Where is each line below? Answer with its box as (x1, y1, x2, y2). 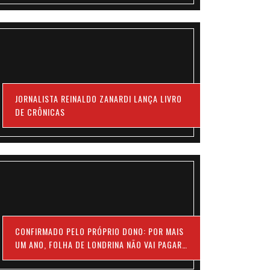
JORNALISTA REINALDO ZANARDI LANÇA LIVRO (15, 92, 183, 105)
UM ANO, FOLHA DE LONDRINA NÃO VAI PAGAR (15, 237, 183, 251)
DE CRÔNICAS (15, 105, 66, 118)
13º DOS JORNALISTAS (15, 251, 97, 264)
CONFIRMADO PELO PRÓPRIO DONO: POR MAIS (15, 224, 184, 237)
